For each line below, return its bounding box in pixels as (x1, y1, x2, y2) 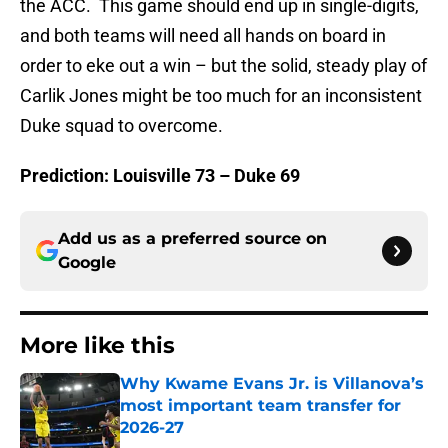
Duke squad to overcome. (20, 115, 223, 137)
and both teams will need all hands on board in (20, 25, 386, 47)
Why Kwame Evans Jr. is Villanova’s (120, 374, 424, 394)
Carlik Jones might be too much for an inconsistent (20, 85, 422, 107)
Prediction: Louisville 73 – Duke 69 (20, 165, 300, 187)
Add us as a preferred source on (58, 229, 327, 249)
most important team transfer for (120, 396, 401, 416)
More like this (20, 332, 175, 360)
